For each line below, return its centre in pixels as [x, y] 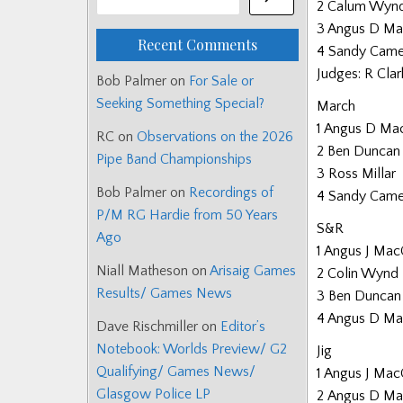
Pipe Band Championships [174, 160]
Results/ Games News [164, 294]
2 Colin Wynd [358, 274]
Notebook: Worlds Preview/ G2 [192, 349]
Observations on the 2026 [215, 137]
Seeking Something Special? [180, 104]
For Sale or [221, 81]
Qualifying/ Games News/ [176, 372]
